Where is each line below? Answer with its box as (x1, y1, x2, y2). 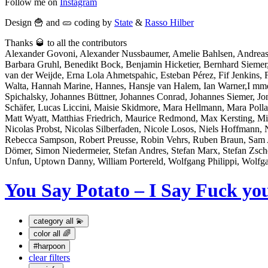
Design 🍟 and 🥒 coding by (5, 17, 114, 28)
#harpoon (33, 241, 65, 251)
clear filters (29, 252, 70, 263)
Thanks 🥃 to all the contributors (5, 38, 127, 48)
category (33, 216, 63, 226)
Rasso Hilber (145, 17, 194, 28)
